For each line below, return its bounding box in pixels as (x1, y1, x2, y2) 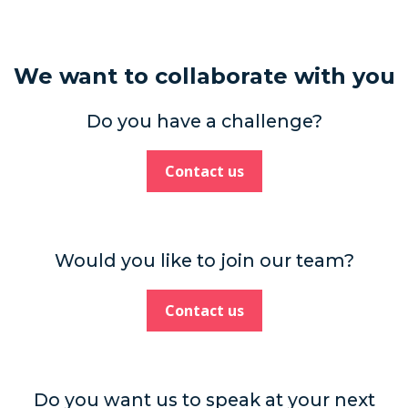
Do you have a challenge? (86, 110, 322, 133)
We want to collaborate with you (13, 63, 395, 90)
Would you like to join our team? (54, 249, 354, 271)
